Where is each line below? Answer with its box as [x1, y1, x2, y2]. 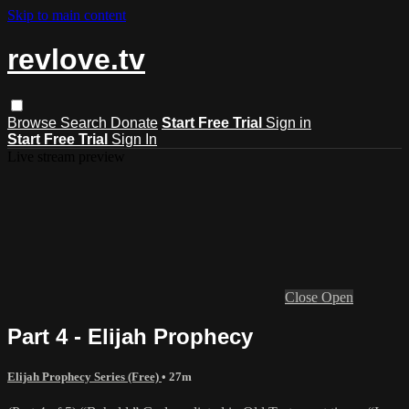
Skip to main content [7, 7, 126, 23]
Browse [7, 114, 60, 131]
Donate [110, 114, 158, 131]
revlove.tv [7, 43, 145, 77]
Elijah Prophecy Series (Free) [7, 369, 162, 383]
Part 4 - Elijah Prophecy [7, 323, 253, 349]
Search [60, 114, 110, 131]
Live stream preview [7, 148, 125, 164]
